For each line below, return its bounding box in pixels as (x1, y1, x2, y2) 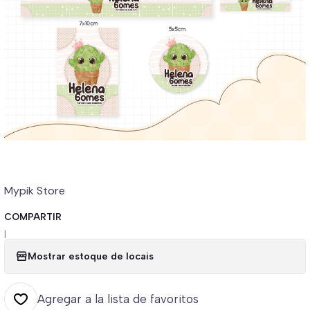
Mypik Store (4, 183, 65, 198)
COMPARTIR (4, 210, 62, 222)
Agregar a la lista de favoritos (37, 291, 199, 306)
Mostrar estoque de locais (28, 250, 154, 263)
